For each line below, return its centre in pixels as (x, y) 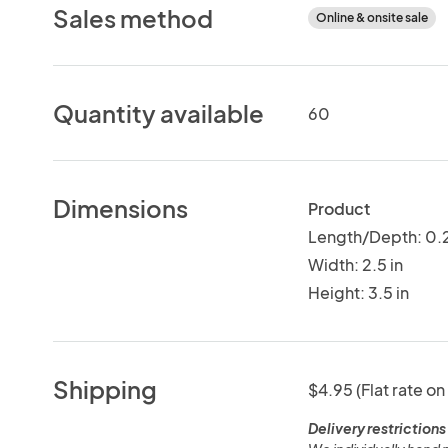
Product (338, 208)
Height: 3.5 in (358, 292)
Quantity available (159, 112)
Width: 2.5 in (355, 264)
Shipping (105, 388)
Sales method (133, 17)
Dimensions (121, 207)
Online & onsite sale (371, 17)
